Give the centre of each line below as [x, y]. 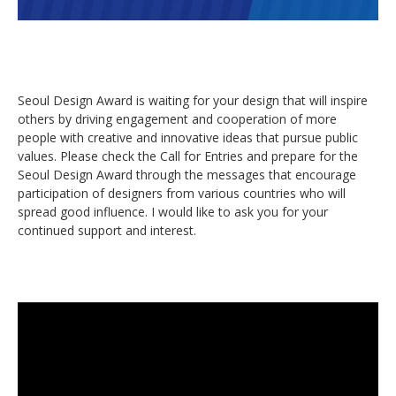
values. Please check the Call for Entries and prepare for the [188, 156]
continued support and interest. [107, 231]
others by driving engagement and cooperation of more [177, 119]
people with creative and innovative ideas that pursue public [188, 138]
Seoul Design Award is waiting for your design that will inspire [193, 101]
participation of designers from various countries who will [182, 194]
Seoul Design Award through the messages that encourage [187, 175]
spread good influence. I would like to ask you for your [173, 212]
